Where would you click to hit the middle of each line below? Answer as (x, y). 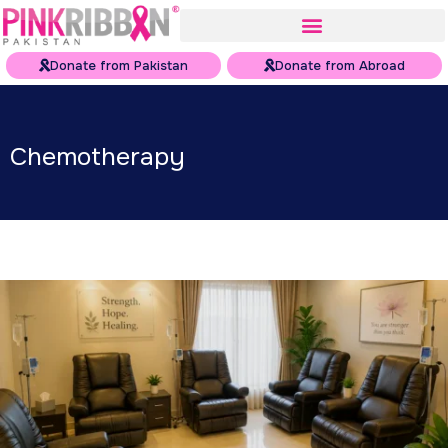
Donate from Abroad (340, 65)
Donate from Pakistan (119, 65)
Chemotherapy (97, 156)
